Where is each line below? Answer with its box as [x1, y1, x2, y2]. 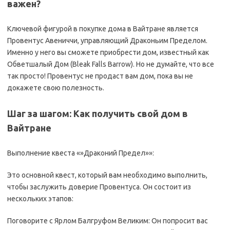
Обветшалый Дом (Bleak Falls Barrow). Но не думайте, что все [7, 60, 214, 68]
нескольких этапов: [7, 195, 73, 203]
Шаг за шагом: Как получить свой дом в [7, 108, 188, 119]
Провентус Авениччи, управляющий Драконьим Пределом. [7, 36, 207, 45]
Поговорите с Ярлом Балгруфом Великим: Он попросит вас [7, 217, 208, 225]
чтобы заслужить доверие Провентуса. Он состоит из [7, 183, 191, 191]
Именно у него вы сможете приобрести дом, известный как [7, 48, 209, 56]
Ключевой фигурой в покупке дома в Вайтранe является [7, 25, 198, 33]
